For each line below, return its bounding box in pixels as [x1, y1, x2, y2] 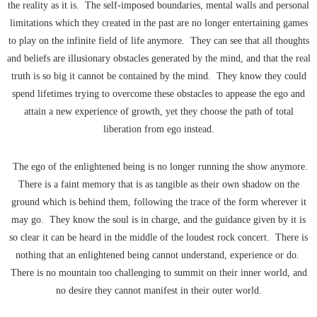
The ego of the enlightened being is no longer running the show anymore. [6, 161, 311, 173]
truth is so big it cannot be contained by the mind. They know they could [11, 71, 306, 82]
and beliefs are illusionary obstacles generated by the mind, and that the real [6, 53, 311, 64]
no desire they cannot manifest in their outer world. [55, 285, 262, 296]
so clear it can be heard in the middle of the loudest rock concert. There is [9, 232, 308, 243]
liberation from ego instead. [103, 124, 214, 135]
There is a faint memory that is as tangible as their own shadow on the [18, 179, 299, 190]
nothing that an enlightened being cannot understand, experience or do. [15, 250, 302, 261]
